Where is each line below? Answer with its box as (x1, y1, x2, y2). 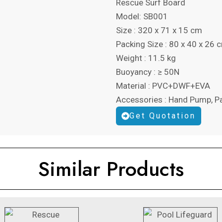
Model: (116, 11, 143, 22)
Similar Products (38, 154, 184, 184)
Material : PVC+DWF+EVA (116, 81, 210, 91)
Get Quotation (129, 111, 196, 121)
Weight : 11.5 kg (116, 53, 176, 63)
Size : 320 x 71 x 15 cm (116, 25, 202, 36)
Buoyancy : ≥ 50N (116, 67, 179, 77)
